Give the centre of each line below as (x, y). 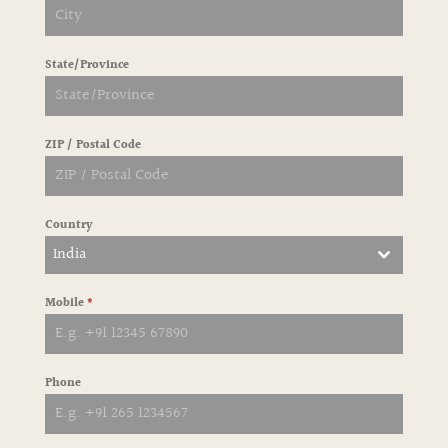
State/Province (86, 65)
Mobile (65, 303)
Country (68, 225)
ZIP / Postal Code (92, 145)
